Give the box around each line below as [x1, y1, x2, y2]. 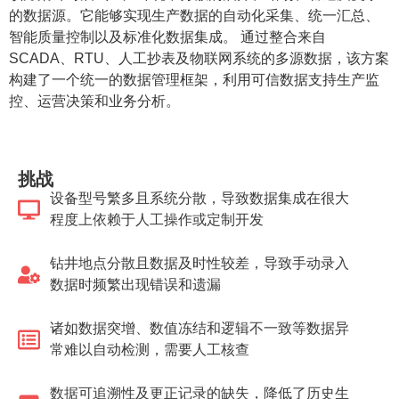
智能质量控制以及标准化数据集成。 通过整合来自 [9, 29, 326, 45]
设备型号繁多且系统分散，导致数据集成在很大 [50, 191, 350, 206]
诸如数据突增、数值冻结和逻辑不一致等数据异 [50, 321, 350, 336]
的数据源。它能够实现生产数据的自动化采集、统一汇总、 [9, 8, 379, 23]
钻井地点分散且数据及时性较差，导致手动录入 [50, 256, 350, 271]
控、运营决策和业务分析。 [9, 94, 180, 109]
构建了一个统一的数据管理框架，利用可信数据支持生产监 [9, 72, 379, 87]
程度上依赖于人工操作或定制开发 [50, 212, 265, 227]
